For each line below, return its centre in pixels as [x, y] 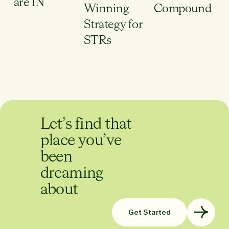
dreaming [72, 174]
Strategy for [113, 25]
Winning [106, 9]
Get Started [149, 212]
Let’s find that [86, 124]
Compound [182, 9]
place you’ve [81, 141]
